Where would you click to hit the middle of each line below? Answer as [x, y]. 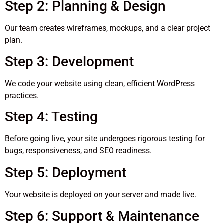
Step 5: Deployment [66, 172]
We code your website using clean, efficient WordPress [100, 84]
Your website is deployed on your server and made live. [101, 194]
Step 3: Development [69, 62]
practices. [22, 96]
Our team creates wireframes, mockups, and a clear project [108, 28]
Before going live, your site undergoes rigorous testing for [105, 139]
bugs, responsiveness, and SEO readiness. [78, 151]
